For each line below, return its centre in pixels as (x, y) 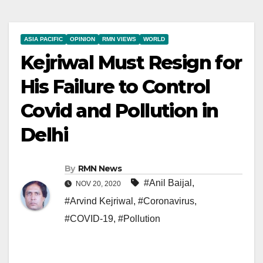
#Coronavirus (166, 201)
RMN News (100, 168)
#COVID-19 (89, 218)
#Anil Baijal (168, 183)
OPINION (82, 39)
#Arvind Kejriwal (99, 201)
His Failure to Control (115, 87)
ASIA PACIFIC (43, 39)
